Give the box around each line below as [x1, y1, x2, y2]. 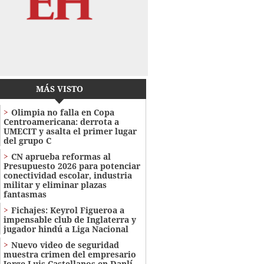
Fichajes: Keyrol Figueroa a [11, 204, 124, 216]
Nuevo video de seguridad [11, 239, 119, 250]
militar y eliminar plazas [3, 179, 107, 190]
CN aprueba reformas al [11, 150, 111, 162]
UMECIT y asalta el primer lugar [3, 125, 137, 137]
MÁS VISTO [35, 82, 83, 94]
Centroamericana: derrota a [3, 115, 119, 127]
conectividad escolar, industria [3, 169, 132, 181]
